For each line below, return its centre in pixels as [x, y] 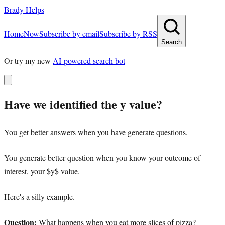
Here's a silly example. [39, 196]
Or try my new [27, 61]
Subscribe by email [69, 33]
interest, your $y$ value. [42, 171]
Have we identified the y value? [83, 104]
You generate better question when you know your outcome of [102, 157]
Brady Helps [24, 9]
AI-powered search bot [89, 61]
